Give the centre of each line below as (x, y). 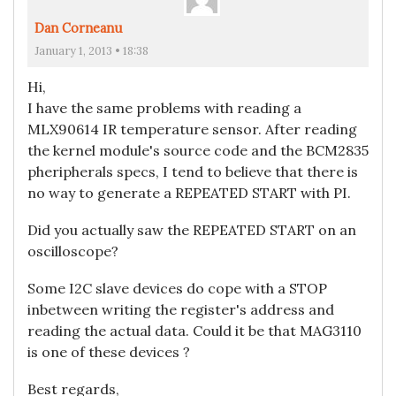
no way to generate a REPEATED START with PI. (189, 193)
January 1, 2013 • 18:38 (91, 51)
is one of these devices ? (109, 352)
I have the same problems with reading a (164, 108)
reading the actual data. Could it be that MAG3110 (194, 331)
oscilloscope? (73, 251)
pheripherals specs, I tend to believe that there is (193, 172)
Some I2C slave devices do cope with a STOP (177, 289)
